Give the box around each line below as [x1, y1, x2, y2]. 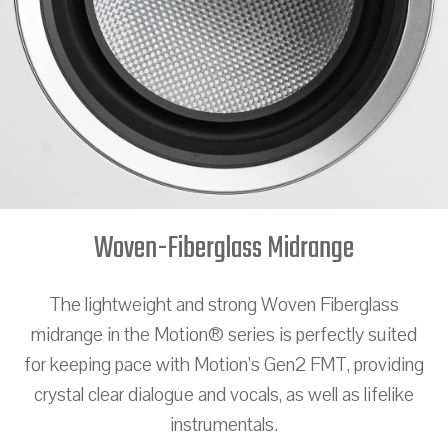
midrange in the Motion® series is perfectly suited [31, 321, 417, 348]
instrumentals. [170, 411, 278, 438]
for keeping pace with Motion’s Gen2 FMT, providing [24, 351, 424, 378]
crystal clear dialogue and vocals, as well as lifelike [34, 381, 414, 408]
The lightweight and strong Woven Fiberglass [49, 291, 399, 318]
